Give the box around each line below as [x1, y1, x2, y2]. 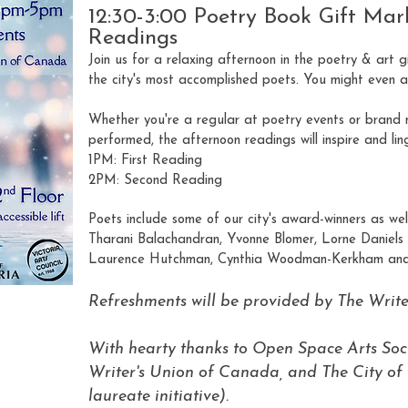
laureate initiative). [88, 387, 229, 405]
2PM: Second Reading [88, 173, 222, 188]
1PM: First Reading [88, 153, 207, 168]
